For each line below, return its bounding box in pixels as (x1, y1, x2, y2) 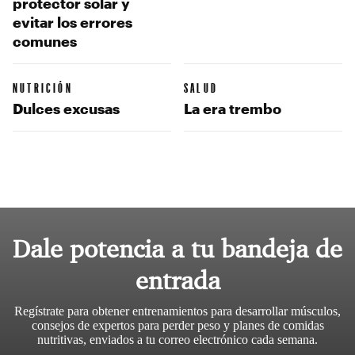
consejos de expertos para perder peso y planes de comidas (31, 319, 324, 333)
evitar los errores (13, 13, 132, 30)
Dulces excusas (13, 101, 120, 117)
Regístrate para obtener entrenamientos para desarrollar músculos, (14, 304, 341, 319)
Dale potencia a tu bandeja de (13, 233, 342, 265)
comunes (13, 32, 77, 49)
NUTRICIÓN (13, 80, 73, 96)
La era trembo (184, 101, 281, 117)
